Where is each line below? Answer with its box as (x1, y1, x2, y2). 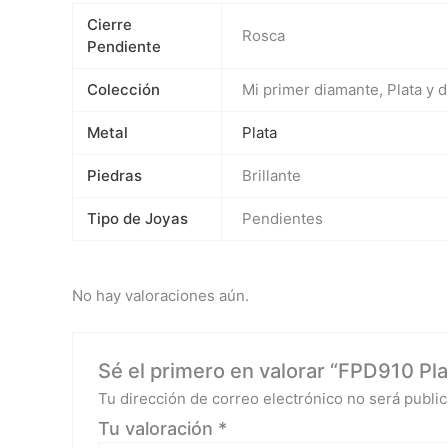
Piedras (86, 166, 142, 186)
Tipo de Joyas (86, 209, 188, 229)
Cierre (86, 15, 132, 35)
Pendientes (242, 209, 324, 229)
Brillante (242, 166, 302, 186)
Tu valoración (98, 417, 219, 439)
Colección (86, 80, 160, 100)
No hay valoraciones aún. (72, 285, 249, 305)
